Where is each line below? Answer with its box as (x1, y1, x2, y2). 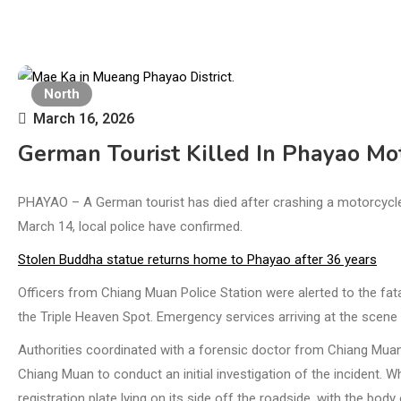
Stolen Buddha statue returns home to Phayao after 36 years (18, 252, 377, 269)
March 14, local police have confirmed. (18, 218, 243, 235)
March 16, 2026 (33, 109, 134, 127)
